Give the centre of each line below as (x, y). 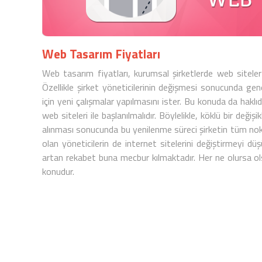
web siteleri (65, 115)
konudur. (58, 171)
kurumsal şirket (164, 73)
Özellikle (60, 87)
